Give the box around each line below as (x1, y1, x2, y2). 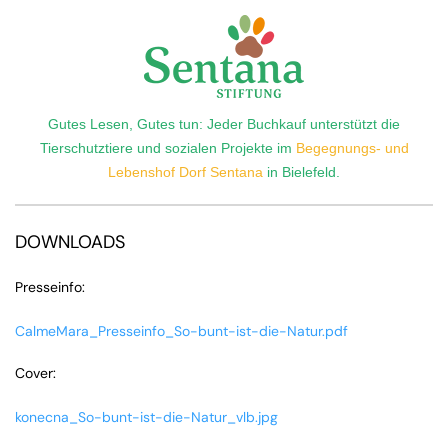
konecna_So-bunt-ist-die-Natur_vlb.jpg (15, 407, 278, 426)
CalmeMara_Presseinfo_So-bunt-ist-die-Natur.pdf (15, 321, 348, 340)
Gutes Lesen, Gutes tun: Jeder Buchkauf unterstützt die (48, 115, 400, 132)
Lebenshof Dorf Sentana (108, 163, 263, 180)
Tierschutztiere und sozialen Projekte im (39, 139, 296, 156)
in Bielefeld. (263, 163, 340, 180)
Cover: (15, 363, 56, 382)
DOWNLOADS (15, 229, 125, 254)
